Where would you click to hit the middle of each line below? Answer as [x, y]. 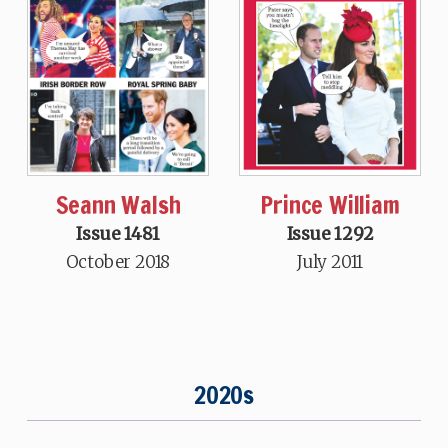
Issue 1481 [118, 234]
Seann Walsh [118, 205]
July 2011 [330, 262]
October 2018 [118, 262]
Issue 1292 [330, 234]
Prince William [330, 205]
